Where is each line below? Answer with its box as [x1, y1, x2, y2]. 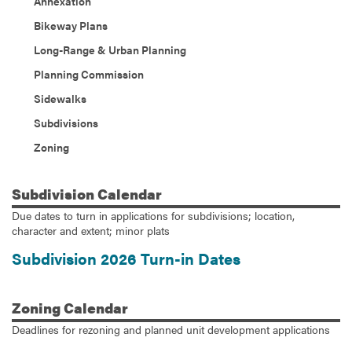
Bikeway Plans [34, 16, 108, 33]
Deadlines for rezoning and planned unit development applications [12, 321, 330, 338]
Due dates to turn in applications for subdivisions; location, [12, 207, 295, 223]
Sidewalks [34, 90, 86, 106]
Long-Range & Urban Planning [34, 41, 186, 57]
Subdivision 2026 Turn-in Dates [12, 246, 240, 269]
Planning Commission [34, 65, 144, 82]
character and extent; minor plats [12, 222, 170, 238]
